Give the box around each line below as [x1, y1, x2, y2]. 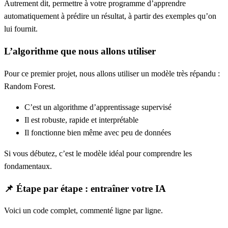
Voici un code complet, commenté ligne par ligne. [4, 206, 163, 215]
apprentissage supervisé [96, 102, 172, 111]
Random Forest [4, 81, 53, 91]
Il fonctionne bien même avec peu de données [24, 128, 171, 137]
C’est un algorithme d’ [24, 102, 96, 111]
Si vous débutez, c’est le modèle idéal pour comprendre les [4, 149, 192, 158]
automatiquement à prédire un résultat [4, 12, 124, 21]
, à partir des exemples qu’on [124, 12, 216, 21]
